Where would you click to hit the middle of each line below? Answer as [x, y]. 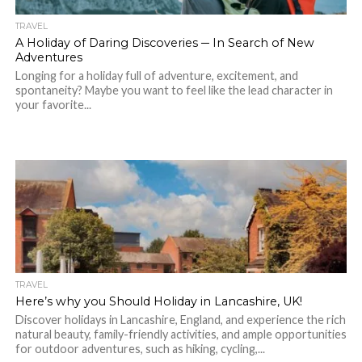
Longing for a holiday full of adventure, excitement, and [156, 76]
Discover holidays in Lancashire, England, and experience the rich [180, 320]
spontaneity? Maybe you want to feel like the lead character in [174, 90]
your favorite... [53, 105]
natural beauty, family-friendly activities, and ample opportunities [181, 334]
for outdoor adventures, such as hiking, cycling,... [140, 349]
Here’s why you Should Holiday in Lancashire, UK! [158, 301]
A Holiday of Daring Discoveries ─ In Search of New [164, 43]
